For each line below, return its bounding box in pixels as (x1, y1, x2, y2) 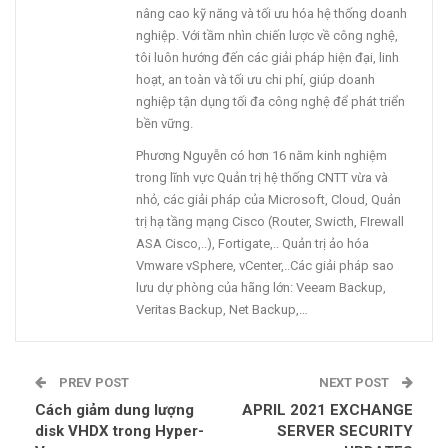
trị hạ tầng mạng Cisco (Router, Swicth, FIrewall (136, 213, 404, 229)
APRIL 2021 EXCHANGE (242, 400, 413, 419)
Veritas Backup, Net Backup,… (136, 301, 308, 317)
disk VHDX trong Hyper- (35, 421, 204, 440)
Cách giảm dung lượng (35, 400, 194, 419)
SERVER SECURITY (277, 421, 413, 440)
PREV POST (56, 374, 129, 390)
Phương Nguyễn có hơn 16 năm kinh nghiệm (136, 147, 387, 163)
